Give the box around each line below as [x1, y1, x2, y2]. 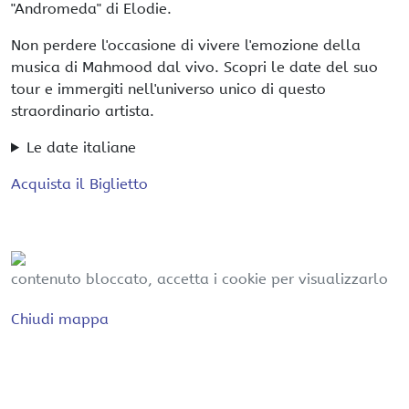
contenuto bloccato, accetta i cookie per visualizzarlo [11, 269, 388, 288]
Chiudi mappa [11, 309, 109, 328]
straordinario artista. [11, 101, 154, 120]
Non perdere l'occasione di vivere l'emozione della [11, 36, 361, 54]
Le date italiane [26, 138, 136, 156]
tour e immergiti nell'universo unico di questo [11, 79, 326, 98]
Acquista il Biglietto [11, 174, 148, 193]
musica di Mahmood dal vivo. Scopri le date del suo [11, 58, 378, 76]
